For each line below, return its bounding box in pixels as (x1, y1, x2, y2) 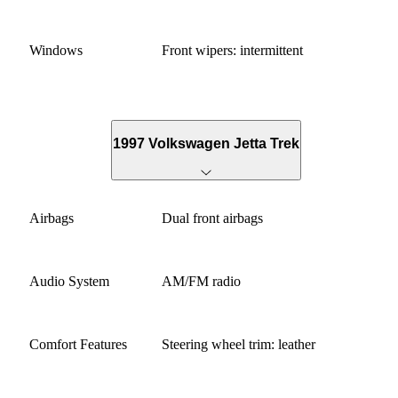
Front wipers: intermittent (162, 43, 304, 59)
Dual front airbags (162, 211, 264, 227)
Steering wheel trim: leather (162, 337, 316, 353)
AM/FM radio (162, 274, 242, 290)
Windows (29, 43, 83, 59)
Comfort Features (29, 337, 127, 353)
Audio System (29, 274, 109, 290)
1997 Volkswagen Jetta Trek (113, 135, 299, 151)
